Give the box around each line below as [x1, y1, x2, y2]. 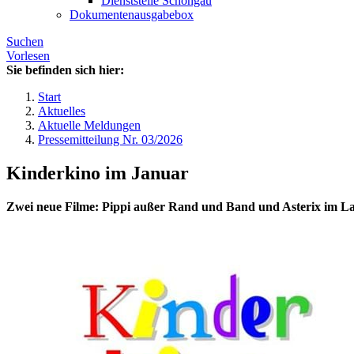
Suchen [6, 35, 43, 49]
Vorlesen [6, 49, 50, 63]
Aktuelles [38, 104, 85, 119]
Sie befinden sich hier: [6, 63, 124, 77]
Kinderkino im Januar [6, 163, 189, 184]
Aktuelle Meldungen [38, 119, 141, 133]
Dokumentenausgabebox [70, 8, 194, 22]
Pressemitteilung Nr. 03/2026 [38, 133, 183, 147]
